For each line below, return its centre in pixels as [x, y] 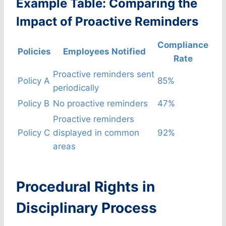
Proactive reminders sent [104, 74]
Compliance [183, 45]
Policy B [34, 104]
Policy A [34, 81]
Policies [34, 52]
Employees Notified [104, 52]
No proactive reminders [100, 104]
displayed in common [96, 133]
